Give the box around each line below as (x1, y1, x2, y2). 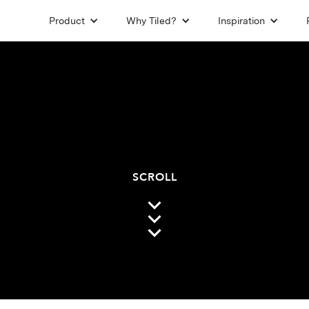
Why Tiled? (126, 15, 177, 26)
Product (49, 15, 86, 26)
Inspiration (218, 15, 266, 26)
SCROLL (132, 170, 177, 185)
